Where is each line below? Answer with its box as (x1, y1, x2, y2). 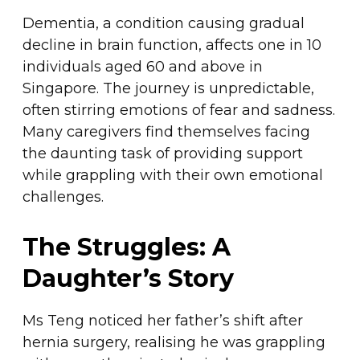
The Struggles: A (22, 231, 231, 262)
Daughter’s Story (22, 263, 234, 293)
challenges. (22, 187, 104, 206)
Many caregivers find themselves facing (22, 122, 310, 141)
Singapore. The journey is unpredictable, (22, 79, 314, 97)
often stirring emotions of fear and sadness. (22, 100, 335, 119)
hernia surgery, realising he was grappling (22, 333, 325, 351)
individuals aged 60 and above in (22, 57, 263, 76)
